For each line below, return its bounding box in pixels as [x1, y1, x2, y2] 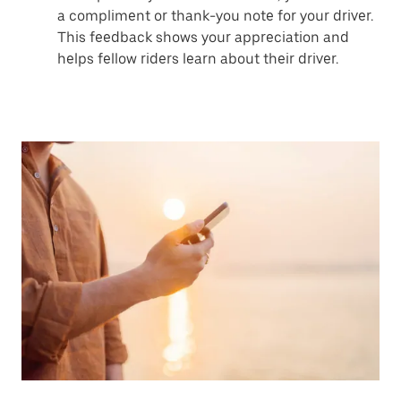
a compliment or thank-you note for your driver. [57, 7, 373, 24]
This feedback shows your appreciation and [57, 29, 349, 46]
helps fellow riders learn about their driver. [57, 50, 338, 67]
